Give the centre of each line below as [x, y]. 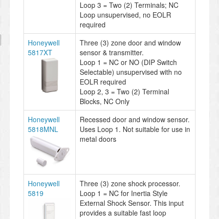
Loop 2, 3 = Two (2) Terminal [124, 91]
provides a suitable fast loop [123, 212]
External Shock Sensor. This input [132, 203]
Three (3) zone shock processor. [130, 183]
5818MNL [43, 129]
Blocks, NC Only [105, 101]
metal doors [98, 139]
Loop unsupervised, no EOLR [125, 14]
